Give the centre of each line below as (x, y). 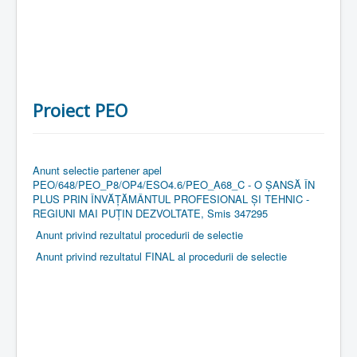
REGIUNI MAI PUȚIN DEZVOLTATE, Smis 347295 (150, 213)
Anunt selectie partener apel (97, 170)
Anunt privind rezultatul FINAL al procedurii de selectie (161, 256)
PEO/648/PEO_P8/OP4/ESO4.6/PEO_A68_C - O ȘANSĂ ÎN (174, 184)
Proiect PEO (80, 110)
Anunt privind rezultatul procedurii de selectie (139, 234)
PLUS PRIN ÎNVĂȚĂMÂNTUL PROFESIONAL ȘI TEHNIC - (171, 198)
